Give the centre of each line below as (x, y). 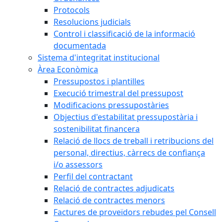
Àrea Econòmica (68, 69)
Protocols (72, 10)
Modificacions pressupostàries (111, 105)
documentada (80, 46)
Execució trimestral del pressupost (118, 93)
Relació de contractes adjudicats (114, 188)
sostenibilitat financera (97, 129)
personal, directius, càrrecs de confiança (129, 153)
